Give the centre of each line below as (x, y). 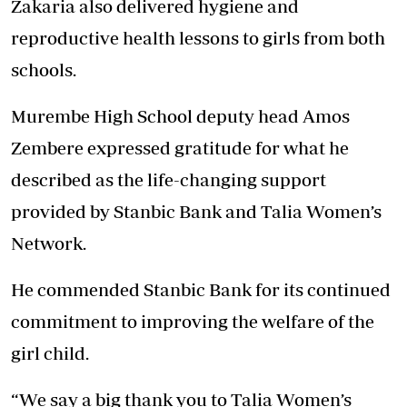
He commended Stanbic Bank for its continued (201, 289)
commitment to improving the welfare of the (193, 321)
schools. (44, 69)
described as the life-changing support (169, 179)
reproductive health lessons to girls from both (198, 37)
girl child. (50, 352)
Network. (49, 243)
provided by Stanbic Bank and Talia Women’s (196, 211)
